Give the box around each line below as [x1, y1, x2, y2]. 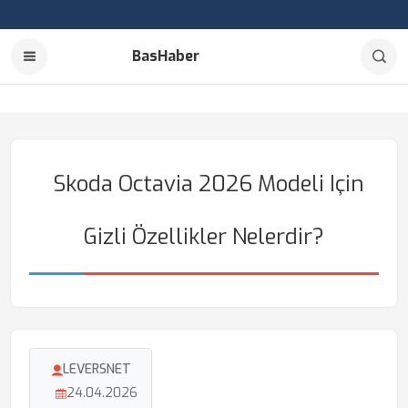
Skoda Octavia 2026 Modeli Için [53, 169, 364, 199]
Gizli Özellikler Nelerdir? [84, 222, 324, 251]
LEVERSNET [62, 361, 131, 378]
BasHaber [131, 46, 199, 66]
